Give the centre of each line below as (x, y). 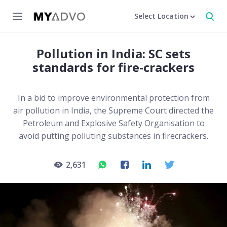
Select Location (161, 16)
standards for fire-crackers (113, 67)
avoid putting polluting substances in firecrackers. (113, 136)
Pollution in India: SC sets (113, 53)
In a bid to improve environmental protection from (113, 98)
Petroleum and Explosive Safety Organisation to (113, 123)
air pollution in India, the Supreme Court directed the (113, 110)
